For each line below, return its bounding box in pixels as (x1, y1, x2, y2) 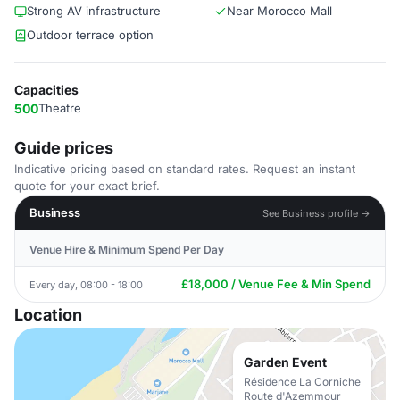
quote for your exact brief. (14, 179, 160, 193)
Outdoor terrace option (27, 28, 154, 42)
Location (14, 305, 82, 324)
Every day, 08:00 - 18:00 (29, 278, 143, 291)
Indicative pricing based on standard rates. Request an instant (14, 162, 355, 176)
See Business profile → (262, 206, 371, 220)
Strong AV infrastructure (27, 4, 161, 18)
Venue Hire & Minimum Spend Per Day (29, 243, 224, 256)
